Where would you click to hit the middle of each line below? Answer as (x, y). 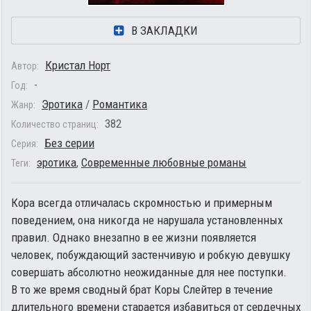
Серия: (25, 144)
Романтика (120, 104)
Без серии (69, 143)
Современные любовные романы (164, 162)
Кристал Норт (78, 65)
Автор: (25, 66)
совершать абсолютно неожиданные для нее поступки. (149, 272)
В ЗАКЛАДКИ (165, 31)
